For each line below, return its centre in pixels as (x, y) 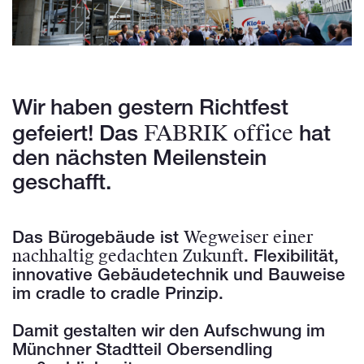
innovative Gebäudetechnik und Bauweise (179, 275)
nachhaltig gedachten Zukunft (128, 256)
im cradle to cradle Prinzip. (118, 294)
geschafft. (62, 184)
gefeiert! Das (78, 135)
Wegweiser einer (249, 238)
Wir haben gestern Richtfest (150, 109)
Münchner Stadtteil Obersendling (142, 350)
